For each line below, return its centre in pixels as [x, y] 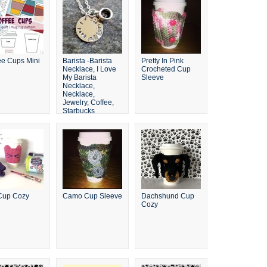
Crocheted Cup [166, 69]
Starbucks [78, 111]
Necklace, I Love [89, 69]
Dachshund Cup [167, 196]
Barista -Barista [87, 61]
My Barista [79, 77]
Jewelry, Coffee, [88, 103]
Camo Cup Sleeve [92, 196]
